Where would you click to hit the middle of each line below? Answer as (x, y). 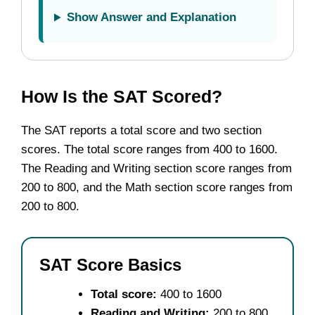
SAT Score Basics (110, 264)
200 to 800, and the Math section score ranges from (157, 187)
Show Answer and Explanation (152, 18)
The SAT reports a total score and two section (141, 130)
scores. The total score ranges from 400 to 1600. (149, 149)
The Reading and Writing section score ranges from (156, 168)
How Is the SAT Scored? (122, 96)
